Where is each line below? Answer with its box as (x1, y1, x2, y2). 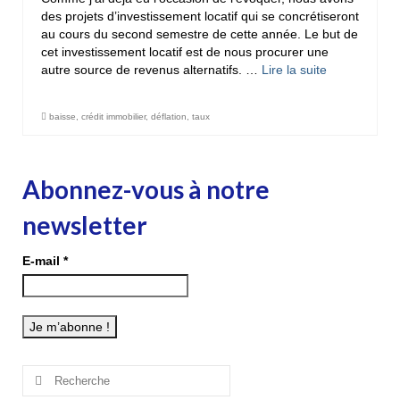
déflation (151, 112, 187, 122)
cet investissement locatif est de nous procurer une (41, 45, 329, 60)
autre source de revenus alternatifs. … (41, 62, 262, 78)
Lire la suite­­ (262, 62, 327, 78)
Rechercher (21, 366, 91, 381)
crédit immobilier (81, 112, 146, 122)
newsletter (22, 210, 147, 241)
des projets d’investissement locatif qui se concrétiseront (41, 9, 359, 24)
